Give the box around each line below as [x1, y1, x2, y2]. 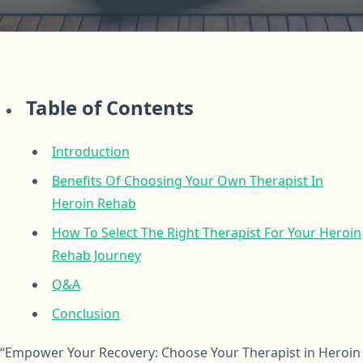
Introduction [52, 143, 130, 161]
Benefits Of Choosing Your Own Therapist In [52, 172, 323, 190]
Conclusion [52, 305, 120, 323]
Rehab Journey [52, 246, 141, 265]
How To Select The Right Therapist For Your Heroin [52, 224, 361, 242]
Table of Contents [26, 94, 194, 122]
